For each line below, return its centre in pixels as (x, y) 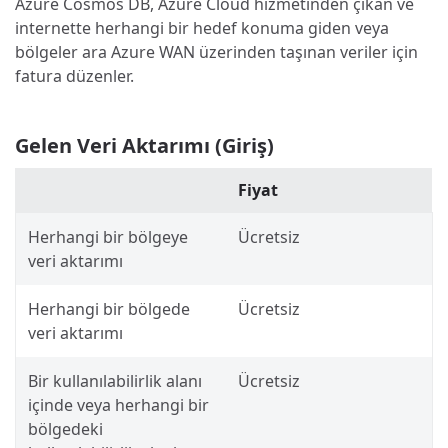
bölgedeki (65, 429)
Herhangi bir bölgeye (108, 237)
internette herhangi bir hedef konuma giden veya (202, 28)
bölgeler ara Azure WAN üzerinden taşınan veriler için (216, 52)
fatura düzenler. (74, 76)
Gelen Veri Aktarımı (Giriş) (144, 146)
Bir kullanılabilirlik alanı (115, 381)
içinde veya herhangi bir (118, 405)
